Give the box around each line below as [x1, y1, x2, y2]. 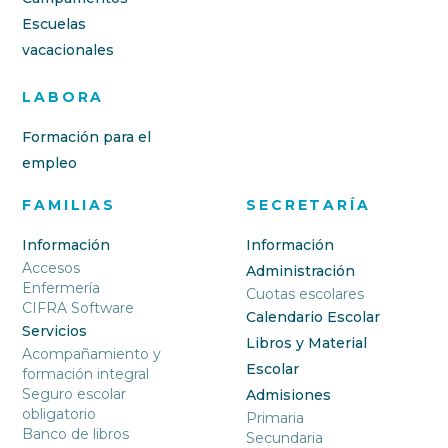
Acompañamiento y [22, 345, 162, 364]
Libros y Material [246, 334, 368, 353]
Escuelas [22, 15, 87, 34]
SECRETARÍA [246, 196, 371, 215]
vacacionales [22, 41, 115, 60]
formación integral [22, 365, 150, 384]
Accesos [22, 259, 81, 278]
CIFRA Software [22, 299, 135, 318]
